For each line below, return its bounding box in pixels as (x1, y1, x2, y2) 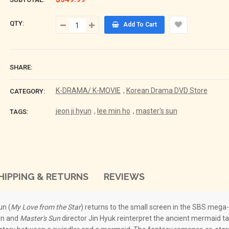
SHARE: (9, 63, 32, 71)
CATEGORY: (9, 87, 45, 95)
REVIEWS (103, 171, 145, 182)
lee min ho (97, 106, 130, 115)
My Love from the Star (11, 202, 81, 211)
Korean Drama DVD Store (126, 86, 208, 95)
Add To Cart (123, 20, 157, 28)
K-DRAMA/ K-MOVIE (55, 86, 121, 95)
